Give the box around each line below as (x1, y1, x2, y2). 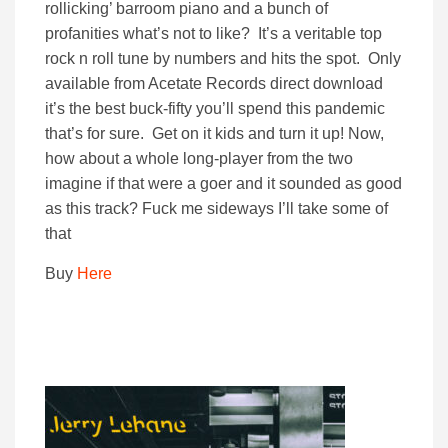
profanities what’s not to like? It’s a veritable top (45, 25, 382, 43)
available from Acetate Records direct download (45, 75, 383, 93)
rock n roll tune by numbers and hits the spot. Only (45, 50, 401, 68)
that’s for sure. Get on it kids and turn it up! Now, (45, 125, 384, 143)
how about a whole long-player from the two (45, 150, 353, 168)
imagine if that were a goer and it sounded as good (45, 175, 402, 193)
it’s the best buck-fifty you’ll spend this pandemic (45, 100, 385, 118)
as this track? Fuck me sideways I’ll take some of (45, 200, 388, 218)
